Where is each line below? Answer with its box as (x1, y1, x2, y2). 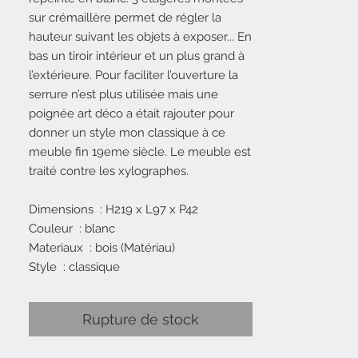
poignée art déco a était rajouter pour (29, 106, 234, 121)
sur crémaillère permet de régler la (29, 10, 221, 26)
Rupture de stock (82, 311, 199, 328)
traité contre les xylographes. (29, 164, 189, 179)
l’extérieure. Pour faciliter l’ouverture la (29, 68, 238, 83)
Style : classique (29, 260, 120, 275)
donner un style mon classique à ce (29, 125, 225, 141)
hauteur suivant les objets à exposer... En (29, 30, 252, 45)
